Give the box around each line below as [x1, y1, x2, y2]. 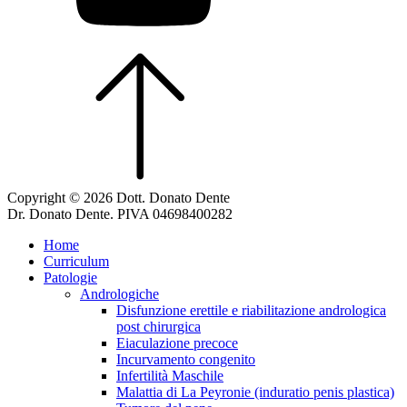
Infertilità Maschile [116, 367, 223, 383]
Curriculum [44, 253, 109, 269]
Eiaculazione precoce [116, 334, 238, 351]
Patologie [44, 269, 97, 285]
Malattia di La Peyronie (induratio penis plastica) [116, 383, 394, 400]
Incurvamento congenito [116, 351, 255, 367]
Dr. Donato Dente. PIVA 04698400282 [7, 205, 233, 222]
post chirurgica [116, 318, 201, 334]
